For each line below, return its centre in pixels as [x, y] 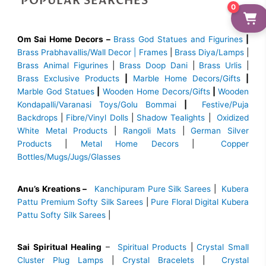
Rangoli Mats [146, 131]
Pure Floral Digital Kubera [200, 202]
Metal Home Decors [123, 144]
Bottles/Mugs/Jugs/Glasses [69, 157]
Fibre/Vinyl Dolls [97, 118]
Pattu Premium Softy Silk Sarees [80, 202]
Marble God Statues [56, 92]
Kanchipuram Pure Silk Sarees [153, 189]
